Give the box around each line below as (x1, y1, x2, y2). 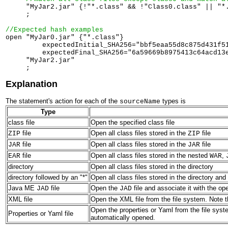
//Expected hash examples (6, 25, 103, 34)
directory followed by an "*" (8, 174, 88, 182)
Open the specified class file (91, 119, 175, 127)
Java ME (8, 184, 37, 192)
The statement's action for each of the (6, 97, 120, 105)
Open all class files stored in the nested (91, 152, 210, 160)
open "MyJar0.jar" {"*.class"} (6, 33, 128, 41)
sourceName (120, 98, 160, 106)
